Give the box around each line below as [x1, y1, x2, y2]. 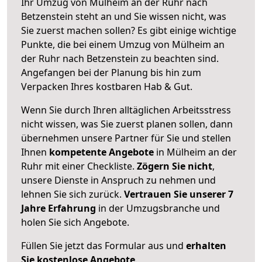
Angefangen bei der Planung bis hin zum [21, 65, 201, 79]
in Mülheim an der [154, 145, 237, 158]
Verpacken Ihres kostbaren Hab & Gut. [21, 80, 192, 93]
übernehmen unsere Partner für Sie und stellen [21, 131, 231, 144]
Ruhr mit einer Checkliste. [21, 159, 137, 173]
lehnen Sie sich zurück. [21, 187, 124, 201]
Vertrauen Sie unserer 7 [124, 187, 233, 201]
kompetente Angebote [49, 145, 154, 158]
